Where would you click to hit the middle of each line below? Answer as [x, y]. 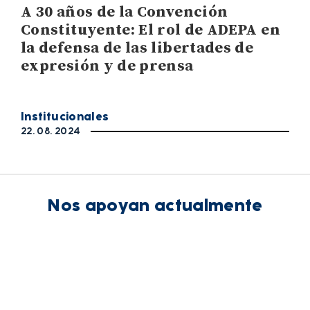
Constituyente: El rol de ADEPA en [151, 30]
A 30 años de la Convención [125, 12]
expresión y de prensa [107, 66]
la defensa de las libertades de [137, 48]
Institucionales [65, 117]
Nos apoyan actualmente [155, 206]
